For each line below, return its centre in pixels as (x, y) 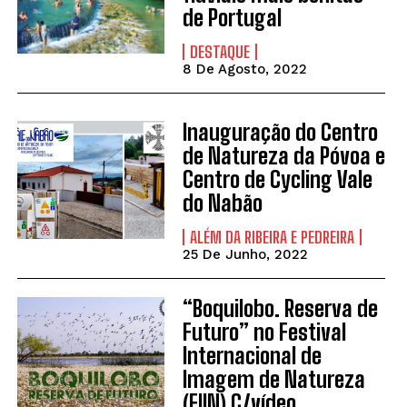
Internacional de (252, 356)
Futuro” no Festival (264, 333)
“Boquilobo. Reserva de (280, 309)
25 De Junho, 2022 (245, 255)
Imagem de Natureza (273, 380)
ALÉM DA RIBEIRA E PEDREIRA (272, 238)
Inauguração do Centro (280, 133)
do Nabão (222, 203)
